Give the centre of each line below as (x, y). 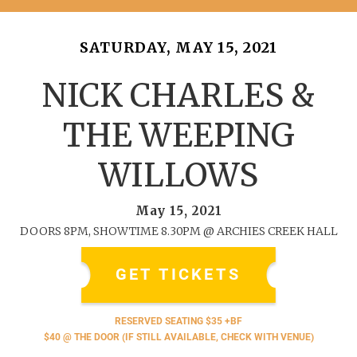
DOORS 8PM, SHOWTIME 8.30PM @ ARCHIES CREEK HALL (178, 231)
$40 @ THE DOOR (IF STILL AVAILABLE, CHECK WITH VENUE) (178, 337)
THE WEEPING (178, 135)
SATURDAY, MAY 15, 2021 (178, 47)
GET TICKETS (178, 274)
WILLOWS (178, 175)
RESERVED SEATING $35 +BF (178, 321)
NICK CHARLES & (178, 95)
